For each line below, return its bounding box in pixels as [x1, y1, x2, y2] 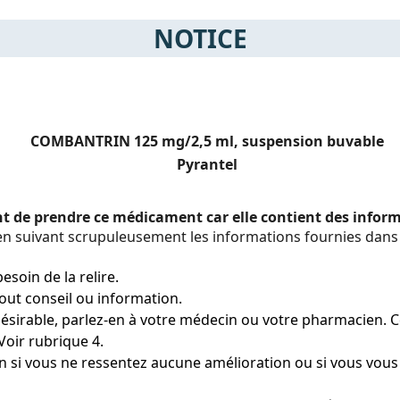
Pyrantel [177, 154, 237, 174]
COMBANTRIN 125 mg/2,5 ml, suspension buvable [30, 131, 384, 151]
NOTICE [153, 21, 247, 55]
